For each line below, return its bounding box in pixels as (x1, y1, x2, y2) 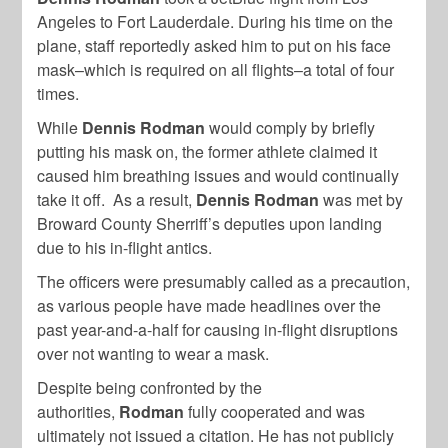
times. (37, 82, 80, 105)
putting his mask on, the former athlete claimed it (37, 140, 378, 163)
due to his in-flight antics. (37, 236, 213, 259)
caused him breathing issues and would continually (37, 164, 400, 187)
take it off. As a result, (37, 188, 197, 211)
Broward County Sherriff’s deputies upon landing (37, 212, 383, 235)
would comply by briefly (209, 116, 376, 139)
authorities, (37, 400, 120, 423)
